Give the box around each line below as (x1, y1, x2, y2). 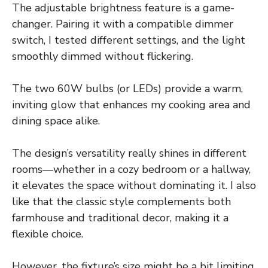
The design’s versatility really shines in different (12, 145, 246, 160)
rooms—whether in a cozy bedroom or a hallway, (12, 162, 251, 176)
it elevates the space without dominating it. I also (12, 178, 256, 193)
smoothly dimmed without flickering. (12, 48, 193, 63)
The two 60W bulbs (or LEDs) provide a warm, (12, 81, 243, 96)
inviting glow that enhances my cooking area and (12, 97, 251, 112)
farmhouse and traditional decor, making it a (12, 210, 229, 225)
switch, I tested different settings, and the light (12, 32, 245, 47)
